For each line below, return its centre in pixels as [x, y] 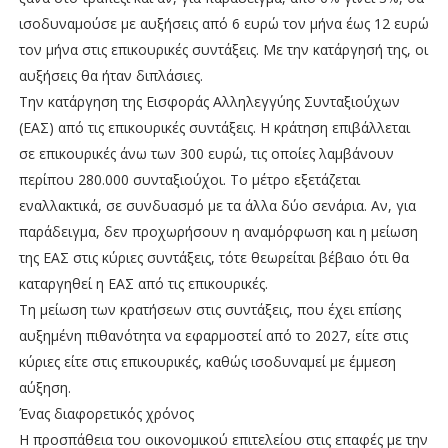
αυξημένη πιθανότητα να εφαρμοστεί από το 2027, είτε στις [213, 335]
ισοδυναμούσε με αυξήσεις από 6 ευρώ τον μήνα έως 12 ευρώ [223, 23]
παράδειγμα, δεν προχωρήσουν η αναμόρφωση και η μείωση [218, 231]
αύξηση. [44, 387]
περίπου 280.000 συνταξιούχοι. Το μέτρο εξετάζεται [189, 179]
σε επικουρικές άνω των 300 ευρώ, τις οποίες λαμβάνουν [206, 153]
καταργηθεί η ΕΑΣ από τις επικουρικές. [145, 283]
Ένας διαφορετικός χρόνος [108, 413]
